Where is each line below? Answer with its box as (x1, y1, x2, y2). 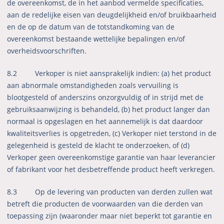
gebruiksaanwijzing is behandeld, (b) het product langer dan (7, 104, 210, 114)
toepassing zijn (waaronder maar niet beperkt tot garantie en (7, 211, 212, 221)
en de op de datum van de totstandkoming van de (7, 22, 175, 32)
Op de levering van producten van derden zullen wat (35, 187, 213, 197)
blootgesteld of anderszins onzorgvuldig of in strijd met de (7, 92, 204, 102)
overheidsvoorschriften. (7, 46, 87, 56)
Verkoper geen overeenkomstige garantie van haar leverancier (7, 152, 216, 162)
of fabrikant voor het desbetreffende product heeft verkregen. (7, 164, 215, 174)
